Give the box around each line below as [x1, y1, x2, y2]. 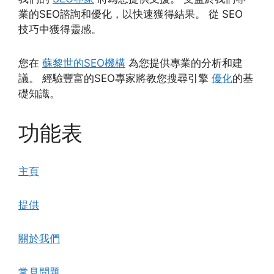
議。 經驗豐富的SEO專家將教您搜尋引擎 [18, 72, 212, 85]
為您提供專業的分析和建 [125, 57, 243, 70]
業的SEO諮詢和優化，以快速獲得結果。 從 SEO [18, 8, 243, 21]
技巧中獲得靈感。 [18, 23, 102, 36]
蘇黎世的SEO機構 [42, 57, 125, 70]
